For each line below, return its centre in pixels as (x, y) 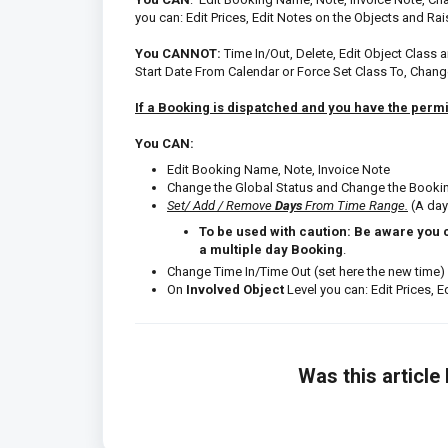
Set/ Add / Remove (221, 205)
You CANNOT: (179, 53)
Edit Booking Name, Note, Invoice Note (278, 169)
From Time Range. (355, 205)
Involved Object (235, 289)
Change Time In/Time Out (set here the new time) (306, 271)
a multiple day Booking (271, 249)
